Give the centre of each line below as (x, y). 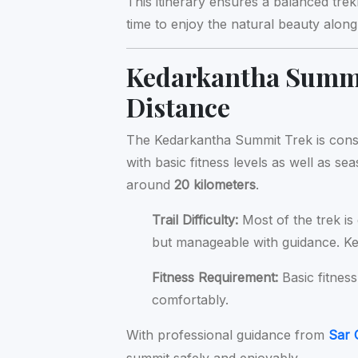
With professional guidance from (228, 334)
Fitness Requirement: (215, 277)
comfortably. (191, 299)
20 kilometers (215, 184)
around (151, 184)
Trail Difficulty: (195, 219)
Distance (179, 106)
